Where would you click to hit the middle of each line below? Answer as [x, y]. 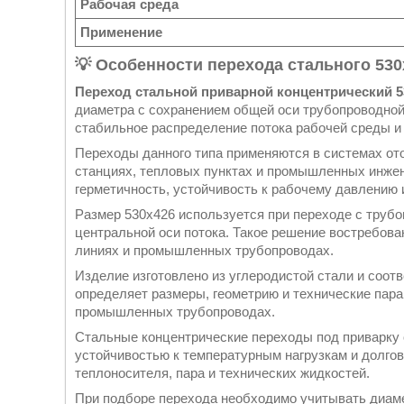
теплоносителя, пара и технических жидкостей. [222, 373]
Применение [121, 32]
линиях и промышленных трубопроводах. [204, 251]
